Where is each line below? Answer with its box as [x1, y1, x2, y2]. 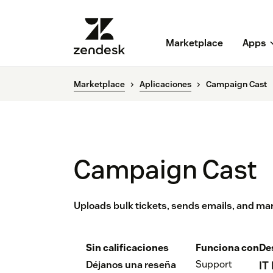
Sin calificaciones [86, 241, 169, 255]
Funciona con [196, 241, 259, 255]
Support [196, 258, 232, 271]
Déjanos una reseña [86, 258, 176, 272]
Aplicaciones [140, 79, 191, 90]
